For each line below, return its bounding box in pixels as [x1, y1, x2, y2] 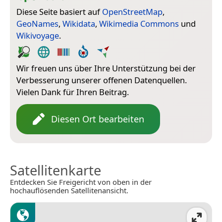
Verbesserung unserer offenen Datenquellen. [16, 74, 187, 86]
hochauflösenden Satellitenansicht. [10, 185, 128, 195]
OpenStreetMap [102, 5, 163, 17]
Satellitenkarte [10, 161, 101, 179]
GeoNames [16, 17, 58, 29]
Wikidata [62, 17, 95, 29]
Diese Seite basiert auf [16, 5, 102, 17]
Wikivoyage [16, 29, 59, 41]
